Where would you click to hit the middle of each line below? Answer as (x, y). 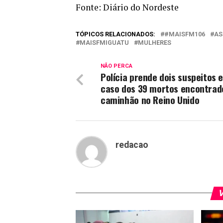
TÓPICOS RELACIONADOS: (115, 34)
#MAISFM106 (185, 34)
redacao (132, 145)
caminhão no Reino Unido (150, 100)
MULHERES (155, 42)
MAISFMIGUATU (104, 42)
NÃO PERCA (116, 66)
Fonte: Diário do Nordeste (127, 7)
